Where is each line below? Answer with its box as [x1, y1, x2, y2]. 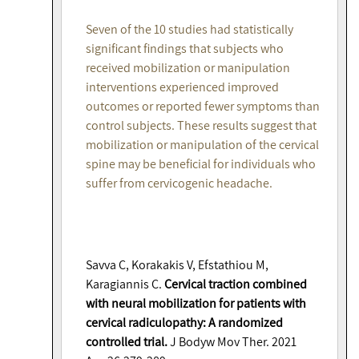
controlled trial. [86, 333, 167, 351]
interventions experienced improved [86, 79, 279, 96]
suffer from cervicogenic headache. [86, 175, 272, 192]
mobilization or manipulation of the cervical [86, 136, 319, 154]
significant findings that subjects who [86, 40, 284, 58]
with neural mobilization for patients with [86, 295, 306, 313]
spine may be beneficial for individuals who [86, 155, 316, 173]
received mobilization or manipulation [86, 59, 290, 77]
